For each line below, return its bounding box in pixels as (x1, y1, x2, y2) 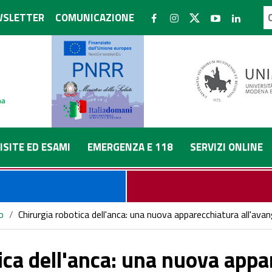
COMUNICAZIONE (55, 10, 134, 25)
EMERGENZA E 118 (87, 139, 173, 155)
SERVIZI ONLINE (190, 139, 263, 155)
